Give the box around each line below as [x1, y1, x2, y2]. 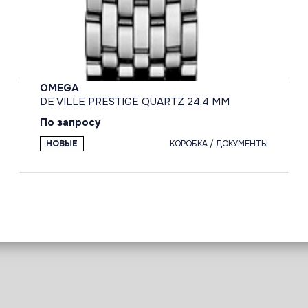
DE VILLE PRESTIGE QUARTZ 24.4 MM [40, 95, 230, 109]
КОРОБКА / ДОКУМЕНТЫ [169, 138, 268, 150]
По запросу [40, 115, 102, 130]
